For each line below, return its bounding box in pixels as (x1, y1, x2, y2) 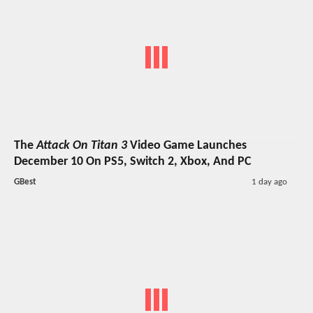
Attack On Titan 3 (36, 139, 127, 153)
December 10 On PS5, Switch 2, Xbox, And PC (14, 155, 252, 169)
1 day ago (251, 177, 287, 187)
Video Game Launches (127, 139, 247, 153)
